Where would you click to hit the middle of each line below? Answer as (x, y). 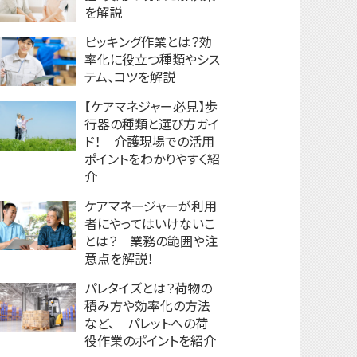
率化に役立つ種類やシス (152, 59)
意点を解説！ (119, 258)
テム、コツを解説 (130, 76)
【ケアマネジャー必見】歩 (151, 106)
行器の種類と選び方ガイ (152, 124)
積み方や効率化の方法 (147, 305)
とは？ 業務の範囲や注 (151, 241)
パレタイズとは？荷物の (148, 288)
